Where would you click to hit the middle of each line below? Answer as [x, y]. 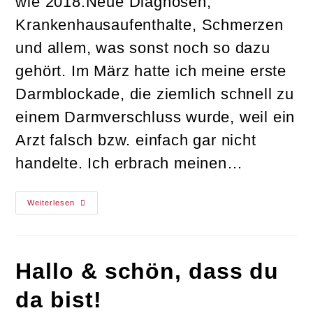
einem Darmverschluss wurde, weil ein [155, 117]
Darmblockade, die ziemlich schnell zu [155, 94]
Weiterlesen [51, 203]
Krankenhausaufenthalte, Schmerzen [150, 25]
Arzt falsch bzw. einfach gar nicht [136, 140]
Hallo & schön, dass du [147, 271]
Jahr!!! [91, 233]
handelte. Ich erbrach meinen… [129, 163]
